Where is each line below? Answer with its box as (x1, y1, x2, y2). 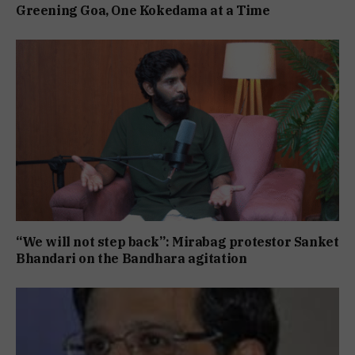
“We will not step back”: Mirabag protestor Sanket (16, 234, 339, 250)
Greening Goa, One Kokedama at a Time (16, 2, 270, 18)
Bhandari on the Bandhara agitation (16, 250, 247, 267)
